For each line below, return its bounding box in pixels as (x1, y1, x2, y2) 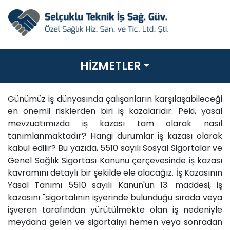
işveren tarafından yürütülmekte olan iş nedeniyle (8, 203, 222, 216)
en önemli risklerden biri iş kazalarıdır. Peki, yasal (8, 105, 222, 117)
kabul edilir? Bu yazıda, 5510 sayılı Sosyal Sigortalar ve (8, 142, 222, 154)
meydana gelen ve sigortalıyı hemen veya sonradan (8, 216, 222, 228)
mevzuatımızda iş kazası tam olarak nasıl (8, 117, 222, 129)
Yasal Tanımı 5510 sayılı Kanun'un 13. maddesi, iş (8, 179, 222, 191)
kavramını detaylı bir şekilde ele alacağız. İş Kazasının (8, 166, 222, 179)
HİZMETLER (80, 57, 141, 74)
